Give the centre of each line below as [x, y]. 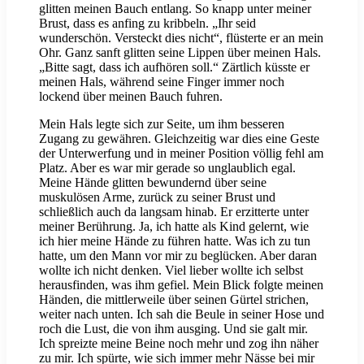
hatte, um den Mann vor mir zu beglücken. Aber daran [178, 256]
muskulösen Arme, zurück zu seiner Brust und [157, 197]
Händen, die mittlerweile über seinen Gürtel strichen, [174, 300]
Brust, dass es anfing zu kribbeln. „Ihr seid [147, 24]
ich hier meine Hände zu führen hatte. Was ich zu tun [175, 241]
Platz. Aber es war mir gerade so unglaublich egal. [167, 168]
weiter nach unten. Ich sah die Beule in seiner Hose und [182, 314]
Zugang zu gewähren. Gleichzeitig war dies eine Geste [179, 139]
